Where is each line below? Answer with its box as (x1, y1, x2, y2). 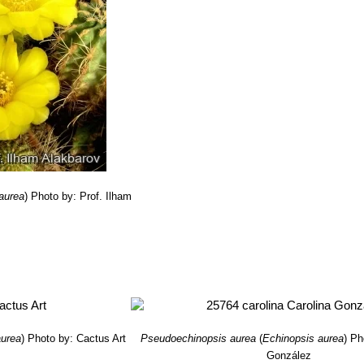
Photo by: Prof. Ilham (31, 190, 132, 202)
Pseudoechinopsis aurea (141, 332, 257, 344)
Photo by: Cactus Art (28, 332, 127, 344)
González (266, 349, 312, 362)
